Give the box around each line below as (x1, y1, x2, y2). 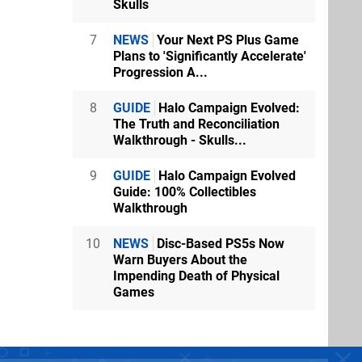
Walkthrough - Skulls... (113, 133, 246, 148)
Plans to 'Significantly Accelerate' (113, 48, 306, 64)
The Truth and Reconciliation (113, 116, 280, 132)
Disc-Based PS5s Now (154, 236, 284, 251)
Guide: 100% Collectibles (113, 184, 256, 200)
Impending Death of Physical (113, 268, 280, 284)
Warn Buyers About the (113, 252, 247, 267)
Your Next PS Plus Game (154, 32, 299, 48)
